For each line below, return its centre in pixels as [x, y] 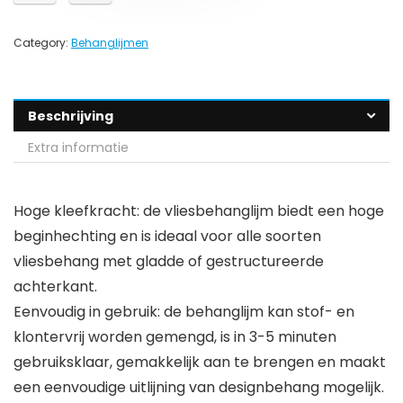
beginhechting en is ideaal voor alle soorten [167, 237]
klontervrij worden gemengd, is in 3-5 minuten [175, 337]
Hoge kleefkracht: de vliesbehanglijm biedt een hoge [199, 211]
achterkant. [55, 287]
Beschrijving [71, 116]
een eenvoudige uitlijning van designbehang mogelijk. [199, 388]
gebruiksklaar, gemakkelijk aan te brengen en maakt [200, 363]
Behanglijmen [110, 43]
